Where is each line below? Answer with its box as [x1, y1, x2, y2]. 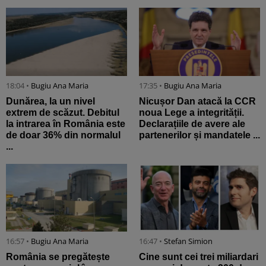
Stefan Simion [164, 236, 213, 247]
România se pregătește [6, 252, 110, 262]
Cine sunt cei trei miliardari [139, 252, 258, 262]
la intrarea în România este [6, 118, 125, 129]
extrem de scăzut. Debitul [6, 107, 119, 118]
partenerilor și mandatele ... [139, 129, 260, 140]
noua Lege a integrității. [139, 107, 244, 118]
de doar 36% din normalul [6, 129, 121, 140]
